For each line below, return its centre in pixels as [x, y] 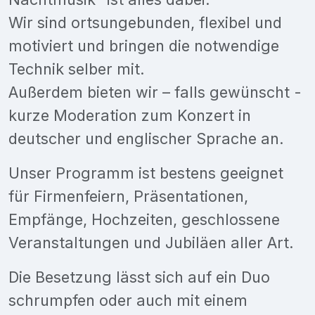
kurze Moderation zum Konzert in [130, 115]
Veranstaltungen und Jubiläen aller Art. [151, 242]
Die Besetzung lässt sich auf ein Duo [139, 277]
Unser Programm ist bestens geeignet [146, 173]
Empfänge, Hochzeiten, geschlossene [144, 219]
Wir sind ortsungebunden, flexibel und [145, 22]
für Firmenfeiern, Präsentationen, [128, 196]
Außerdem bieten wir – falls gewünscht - [155, 92]
